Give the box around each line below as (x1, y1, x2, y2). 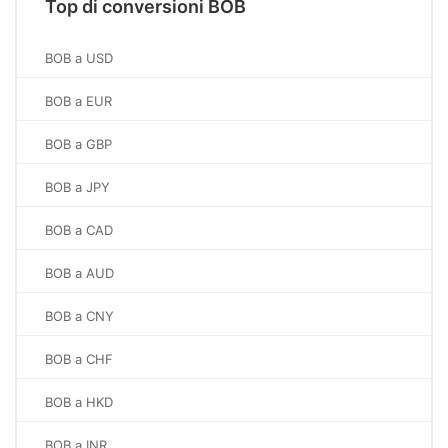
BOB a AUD (45, 265, 114, 281)
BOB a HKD (45, 394, 113, 410)
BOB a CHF (45, 351, 113, 367)
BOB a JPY (45, 179, 110, 195)
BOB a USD (45, 50, 113, 66)
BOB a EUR (45, 93, 112, 109)
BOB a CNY (45, 308, 114, 324)
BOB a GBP (45, 136, 112, 152)
